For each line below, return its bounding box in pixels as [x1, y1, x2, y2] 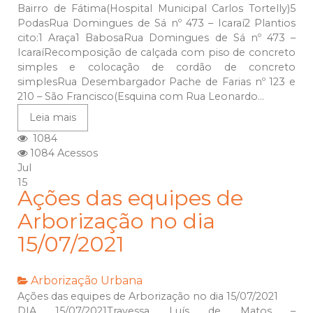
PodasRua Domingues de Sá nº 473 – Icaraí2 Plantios [17, 17, 296, 30]
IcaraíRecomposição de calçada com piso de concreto [17, 46, 296, 59]
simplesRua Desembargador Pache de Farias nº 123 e [17, 75, 296, 89]
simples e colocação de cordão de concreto [17, 61, 296, 74]
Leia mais [29, 111, 76, 124]
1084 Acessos [27, 147, 98, 160]
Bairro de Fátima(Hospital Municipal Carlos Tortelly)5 [17, 2, 296, 15]
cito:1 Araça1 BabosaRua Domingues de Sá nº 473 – [17, 31, 296, 45]
